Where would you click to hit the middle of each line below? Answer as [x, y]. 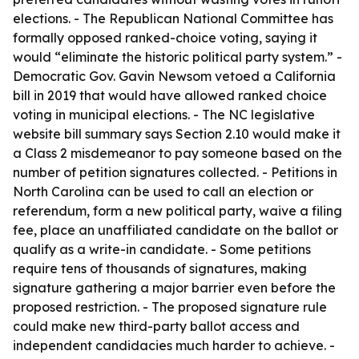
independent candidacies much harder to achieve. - [174, 345]
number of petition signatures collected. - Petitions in [175, 172]
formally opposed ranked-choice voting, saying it [165, 38]
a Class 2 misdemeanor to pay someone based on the [177, 153]
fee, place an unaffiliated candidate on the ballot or [175, 230]
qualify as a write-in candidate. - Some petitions [162, 249]
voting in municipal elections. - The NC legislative [164, 115]
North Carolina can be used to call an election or [163, 192]
